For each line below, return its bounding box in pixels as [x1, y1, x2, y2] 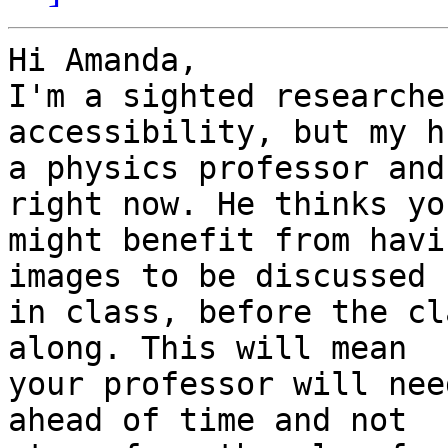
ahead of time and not [8, 402, 407, 439]
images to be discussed [8, 258, 426, 295]
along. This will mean [8, 330, 407, 367]
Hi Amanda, [8, 42, 198, 79]
